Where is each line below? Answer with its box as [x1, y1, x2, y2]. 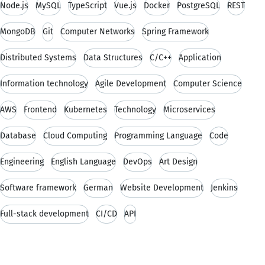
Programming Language [114, 130, 202, 141]
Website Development [120, 182, 203, 193]
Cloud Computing [43, 130, 107, 141]
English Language [51, 156, 116, 167]
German [83, 182, 113, 193]
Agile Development [95, 78, 166, 89]
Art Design [159, 156, 198, 167]
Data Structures [83, 52, 143, 63]
